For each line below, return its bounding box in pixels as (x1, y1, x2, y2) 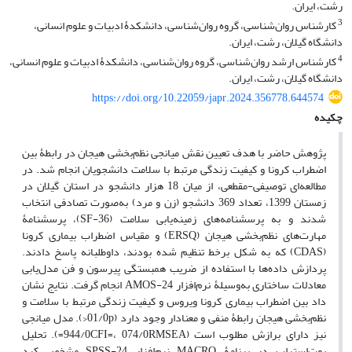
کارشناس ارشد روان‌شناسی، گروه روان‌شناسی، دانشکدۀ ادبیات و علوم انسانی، (9, 51, 338, 72)
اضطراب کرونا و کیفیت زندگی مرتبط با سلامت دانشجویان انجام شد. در (22, 159, 326, 180)
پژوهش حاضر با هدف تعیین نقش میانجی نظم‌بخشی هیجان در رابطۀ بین (22, 142, 326, 163)
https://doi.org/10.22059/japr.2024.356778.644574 (92, 87, 324, 108)
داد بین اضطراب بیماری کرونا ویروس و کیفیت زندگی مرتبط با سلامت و (22, 291, 326, 312)
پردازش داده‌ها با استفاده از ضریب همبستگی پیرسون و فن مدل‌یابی (22, 258, 326, 279)
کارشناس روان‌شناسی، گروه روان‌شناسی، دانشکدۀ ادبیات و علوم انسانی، (34, 15, 338, 36)
